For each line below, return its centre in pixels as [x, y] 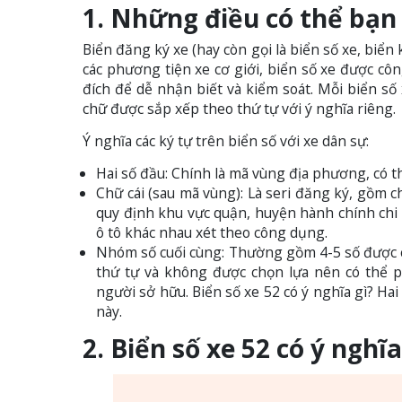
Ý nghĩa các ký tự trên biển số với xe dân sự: [226, 141]
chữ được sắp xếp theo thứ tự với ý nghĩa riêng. [239, 109]
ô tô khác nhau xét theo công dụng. [212, 233]
